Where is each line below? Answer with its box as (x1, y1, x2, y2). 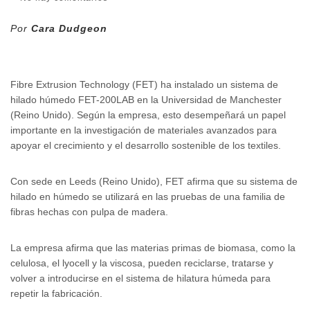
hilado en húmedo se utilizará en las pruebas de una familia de (10, 191, 285, 202)
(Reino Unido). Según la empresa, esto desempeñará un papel (10, 109, 286, 120)
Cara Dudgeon (28, 23, 107, 34)
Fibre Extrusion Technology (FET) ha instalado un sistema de (10, 79, 278, 90)
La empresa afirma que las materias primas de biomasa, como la (10, 242, 295, 253)
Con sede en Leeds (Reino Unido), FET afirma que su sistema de (10, 176, 298, 187)
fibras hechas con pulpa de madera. (10, 206, 168, 217)
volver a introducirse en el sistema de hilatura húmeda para (10, 273, 271, 284)
